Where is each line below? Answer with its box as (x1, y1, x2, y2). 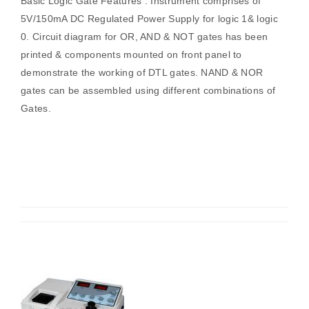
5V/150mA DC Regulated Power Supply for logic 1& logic (21, 13, 278, 24)
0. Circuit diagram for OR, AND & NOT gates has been (21, 31, 268, 42)
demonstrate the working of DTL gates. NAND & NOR (21, 67, 263, 78)
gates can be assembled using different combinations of (21, 85, 276, 96)
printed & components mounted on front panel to (21, 49, 242, 60)
